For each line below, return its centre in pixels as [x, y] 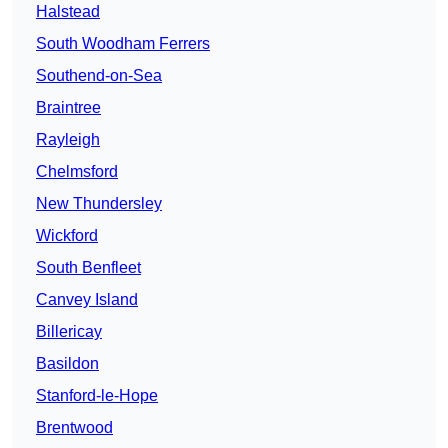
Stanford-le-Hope [97, 395]
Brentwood [74, 427]
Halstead [68, 11]
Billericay [69, 331]
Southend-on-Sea [99, 75]
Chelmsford [77, 171]
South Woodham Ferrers [123, 43]
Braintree [68, 107]
